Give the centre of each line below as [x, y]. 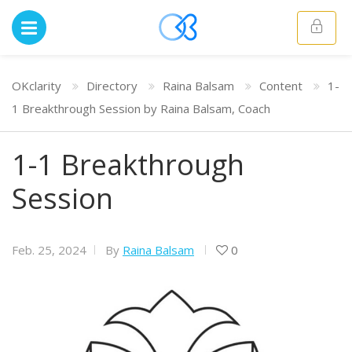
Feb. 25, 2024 [49, 250]
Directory [112, 86]
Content [281, 86]
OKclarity [37, 86]
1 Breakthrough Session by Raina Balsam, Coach [141, 108]
